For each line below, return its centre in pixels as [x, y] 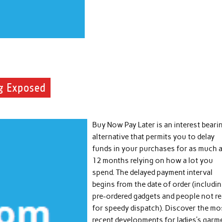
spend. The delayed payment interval [153, 172]
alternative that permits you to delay [154, 137]
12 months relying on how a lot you [153, 160]
